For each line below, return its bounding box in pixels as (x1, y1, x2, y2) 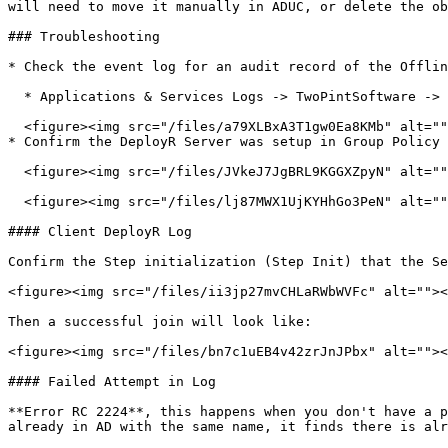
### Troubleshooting (8, 29, 160, 44)
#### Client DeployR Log (8, 224, 192, 239)
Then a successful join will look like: (8, 314, 312, 329)
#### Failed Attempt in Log (8, 374, 216, 389)
